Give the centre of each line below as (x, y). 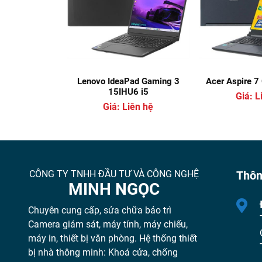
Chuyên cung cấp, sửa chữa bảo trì (100, 210)
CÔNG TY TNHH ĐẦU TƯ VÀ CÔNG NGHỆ (114, 174)
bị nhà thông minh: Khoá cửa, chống (103, 252)
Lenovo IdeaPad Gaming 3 (128, 81)
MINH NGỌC (114, 189)
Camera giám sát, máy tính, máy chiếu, (108, 224)
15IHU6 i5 (128, 92)
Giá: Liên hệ (128, 106)
